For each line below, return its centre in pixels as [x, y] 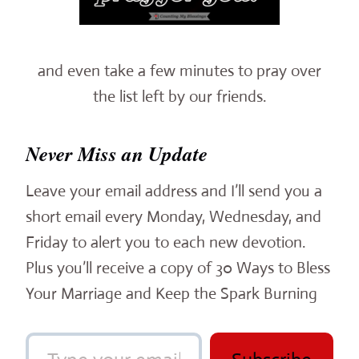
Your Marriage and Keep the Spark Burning [171, 293]
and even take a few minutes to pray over [179, 71]
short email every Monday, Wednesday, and [173, 216]
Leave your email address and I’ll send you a [174, 191]
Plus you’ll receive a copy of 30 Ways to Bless [178, 268]
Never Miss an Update [117, 154]
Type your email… [30, 331]
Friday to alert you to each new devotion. [165, 242]
